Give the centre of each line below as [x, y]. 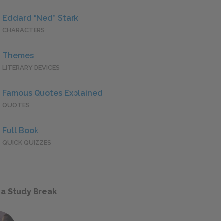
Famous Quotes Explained [53, 93]
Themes [18, 56]
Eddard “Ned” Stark [40, 18]
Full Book [20, 131]
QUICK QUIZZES [27, 143]
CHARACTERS [24, 30]
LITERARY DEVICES [31, 68]
